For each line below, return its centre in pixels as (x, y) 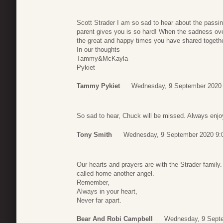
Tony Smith (94, 134)
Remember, (93, 182)
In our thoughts (98, 49)
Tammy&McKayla (102, 58)
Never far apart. (99, 200)
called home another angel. (115, 173)
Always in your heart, (107, 191)
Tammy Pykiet (98, 86)
